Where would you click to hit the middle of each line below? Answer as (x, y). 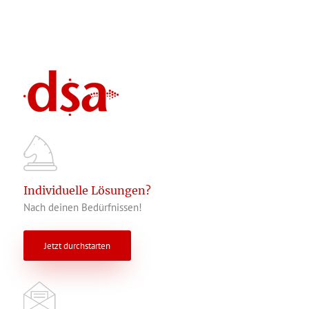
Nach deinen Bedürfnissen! (82, 207)
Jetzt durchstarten (77, 246)
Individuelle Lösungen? (87, 191)
